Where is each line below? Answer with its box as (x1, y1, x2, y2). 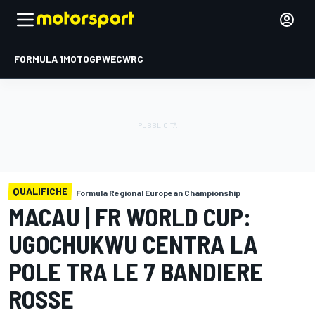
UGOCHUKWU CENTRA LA (8, 229, 258, 259)
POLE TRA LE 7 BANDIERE (8, 256, 263, 286)
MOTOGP (63, 53, 102, 65)
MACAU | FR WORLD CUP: (8, 201, 251, 231)
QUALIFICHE (13, 185, 67, 197)
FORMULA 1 (14, 53, 63, 65)
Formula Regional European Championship (76, 188, 240, 198)
